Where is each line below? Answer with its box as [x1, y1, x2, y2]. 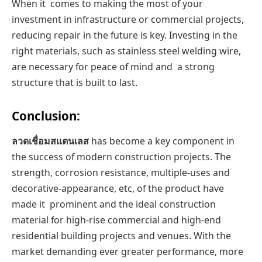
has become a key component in [89, 135, 235, 148]
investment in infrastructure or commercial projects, [12, 13, 244, 26]
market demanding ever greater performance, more [12, 245, 248, 258]
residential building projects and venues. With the [12, 229, 231, 243]
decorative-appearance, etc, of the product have [12, 182, 224, 195]
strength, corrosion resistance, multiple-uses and [12, 166, 230, 180]
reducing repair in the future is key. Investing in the [12, 29, 237, 42]
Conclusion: [12, 108, 80, 125]
